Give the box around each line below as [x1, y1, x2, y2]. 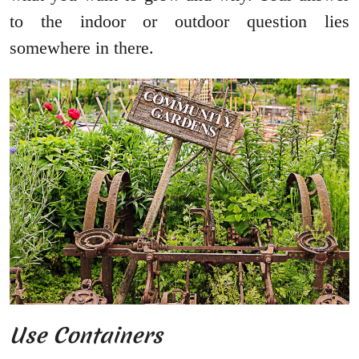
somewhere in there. [10, 37, 154, 58]
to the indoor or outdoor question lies [10, 10, 349, 31]
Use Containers [10, 321, 163, 351]
